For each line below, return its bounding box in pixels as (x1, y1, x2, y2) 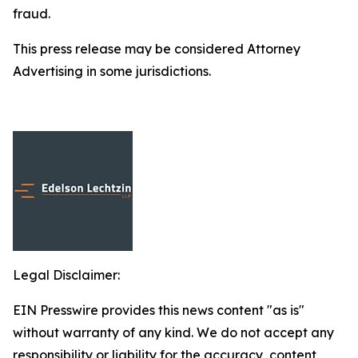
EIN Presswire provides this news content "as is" (13, 302, 304, 318)
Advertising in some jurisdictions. (13, 63, 211, 79)
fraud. (13, 6, 50, 22)
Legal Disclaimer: (13, 267, 120, 283)
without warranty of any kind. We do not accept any (13, 324, 334, 340)
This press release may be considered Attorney (13, 41, 300, 57)
